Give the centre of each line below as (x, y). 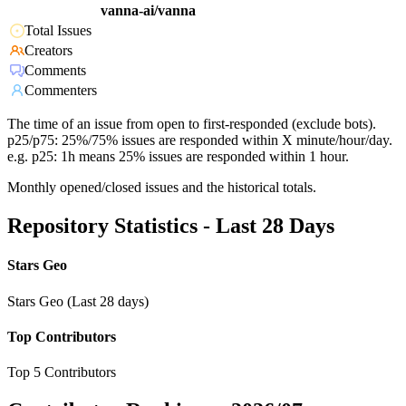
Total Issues (58, 31)
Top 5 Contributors (62, 372)
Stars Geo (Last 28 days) (78, 301)
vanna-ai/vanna (148, 11)
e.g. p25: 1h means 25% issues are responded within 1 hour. (178, 157)
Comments (55, 71)
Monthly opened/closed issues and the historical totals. (162, 188)
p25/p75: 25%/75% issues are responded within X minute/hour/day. (200, 140)
